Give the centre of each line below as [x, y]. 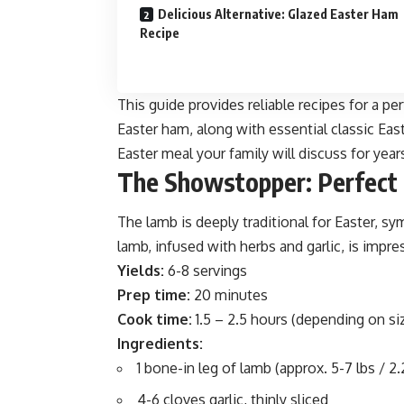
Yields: [141, 271]
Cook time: [155, 320]
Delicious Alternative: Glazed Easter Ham [278, 14]
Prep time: [154, 295]
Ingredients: [160, 344]
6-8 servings [206, 271]
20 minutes [229, 295]
